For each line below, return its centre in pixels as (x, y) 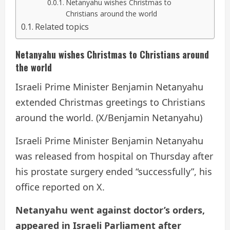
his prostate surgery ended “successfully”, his (114, 172)
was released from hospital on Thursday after (114, 156)
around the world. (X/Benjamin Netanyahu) (109, 118)
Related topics (62, 27)
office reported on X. (60, 187)
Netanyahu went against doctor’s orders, (110, 210)
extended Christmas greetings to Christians (110, 102)
